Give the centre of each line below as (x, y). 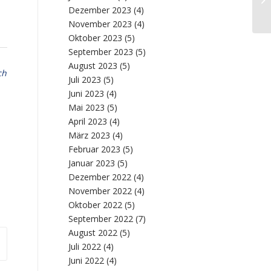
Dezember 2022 (100, 177)
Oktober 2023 (96, 38)
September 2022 (101, 219)
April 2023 (88, 121)
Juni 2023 (87, 93)
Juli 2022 (85, 247)
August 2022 (93, 233)
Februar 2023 (95, 149)
